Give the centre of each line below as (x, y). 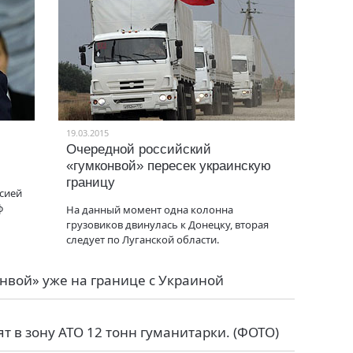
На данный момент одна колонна (150, 210)
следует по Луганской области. (143, 240)
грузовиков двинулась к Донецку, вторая (167, 225)
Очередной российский (139, 149)
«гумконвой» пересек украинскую (169, 166)
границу (91, 182)
